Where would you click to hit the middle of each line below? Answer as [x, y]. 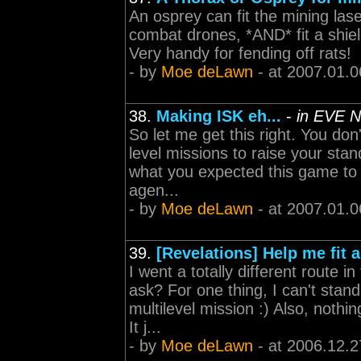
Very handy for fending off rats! [240, 53]
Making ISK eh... [219, 116]
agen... [154, 190]
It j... [145, 327]
